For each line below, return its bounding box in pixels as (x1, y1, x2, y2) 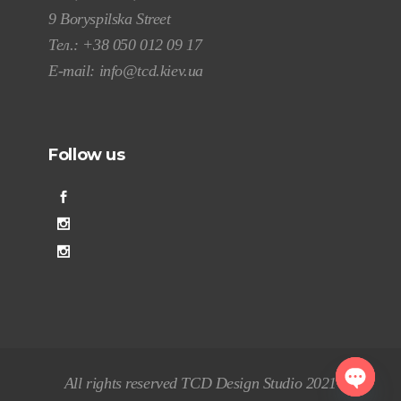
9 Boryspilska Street (48, 10, 171, 29)
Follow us (48, 145, 125, 166)
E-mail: (48, 62, 99, 81)
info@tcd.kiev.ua (98, 62, 203, 81)
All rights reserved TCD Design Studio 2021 (64, 374, 337, 393)
